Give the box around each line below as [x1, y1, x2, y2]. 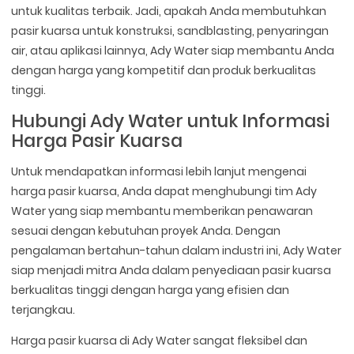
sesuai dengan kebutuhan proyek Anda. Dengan [11, 223, 281, 239]
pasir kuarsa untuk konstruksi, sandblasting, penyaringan [11, 23, 330, 40]
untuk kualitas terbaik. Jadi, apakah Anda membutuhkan [11, 3, 327, 20]
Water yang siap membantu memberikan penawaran [11, 203, 314, 220]
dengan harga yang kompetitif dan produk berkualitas [11, 62, 317, 79]
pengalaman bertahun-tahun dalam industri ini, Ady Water [11, 243, 342, 259]
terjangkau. [11, 302, 76, 318]
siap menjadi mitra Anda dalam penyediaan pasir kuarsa [11, 262, 332, 279]
